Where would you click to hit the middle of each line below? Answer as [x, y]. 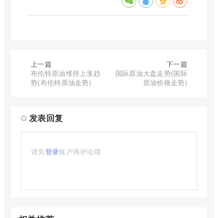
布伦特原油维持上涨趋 [66, 73]
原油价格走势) [165, 82]
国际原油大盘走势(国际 [151, 73]
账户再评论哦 [80, 152]
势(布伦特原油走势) [61, 82]
